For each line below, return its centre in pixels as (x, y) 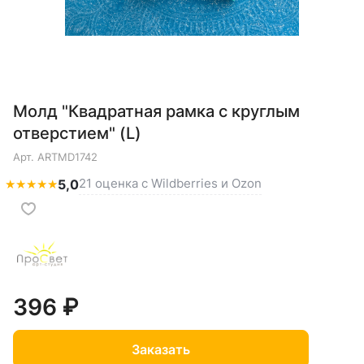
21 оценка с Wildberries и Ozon (170, 184)
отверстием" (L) (77, 134)
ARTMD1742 (67, 157)
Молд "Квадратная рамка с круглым (156, 112)
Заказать (161, 349)
